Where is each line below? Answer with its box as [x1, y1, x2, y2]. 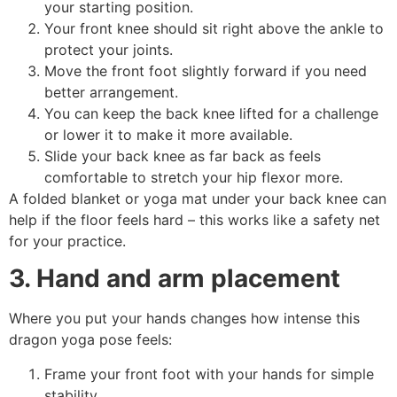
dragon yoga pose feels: [9, 331, 172, 349]
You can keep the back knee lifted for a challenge [44, 104, 378, 122]
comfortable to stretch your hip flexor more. [44, 167, 343, 186]
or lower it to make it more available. [44, 125, 292, 144]
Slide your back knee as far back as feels [44, 146, 321, 165]
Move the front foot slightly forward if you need [44, 61, 367, 80]
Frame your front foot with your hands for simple [44, 364, 374, 383]
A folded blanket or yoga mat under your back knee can [9, 189, 386, 207]
